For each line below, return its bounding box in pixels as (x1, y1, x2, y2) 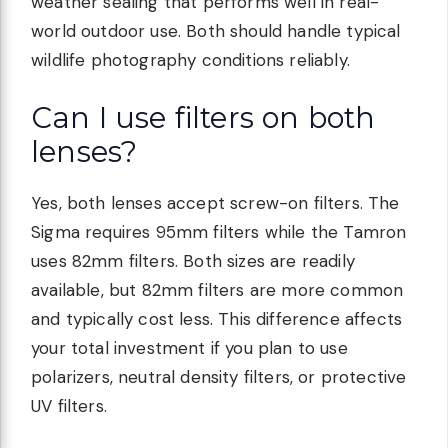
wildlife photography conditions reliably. (31, 49, 350, 72)
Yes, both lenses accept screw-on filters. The (31, 191, 400, 214)
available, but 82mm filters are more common (31, 278, 404, 301)
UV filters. (31, 394, 107, 417)
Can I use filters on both (31, 99, 376, 135)
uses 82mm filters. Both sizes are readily (31, 249, 355, 272)
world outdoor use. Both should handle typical (31, 20, 401, 43)
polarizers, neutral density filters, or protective (31, 365, 407, 388)
